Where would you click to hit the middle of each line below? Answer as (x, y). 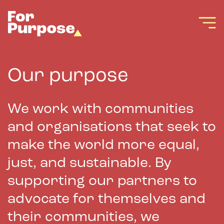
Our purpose (68, 76)
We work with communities (100, 109)
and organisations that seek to (112, 127)
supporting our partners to (102, 181)
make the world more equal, (103, 145)
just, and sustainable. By (89, 163)
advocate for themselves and (106, 199)
